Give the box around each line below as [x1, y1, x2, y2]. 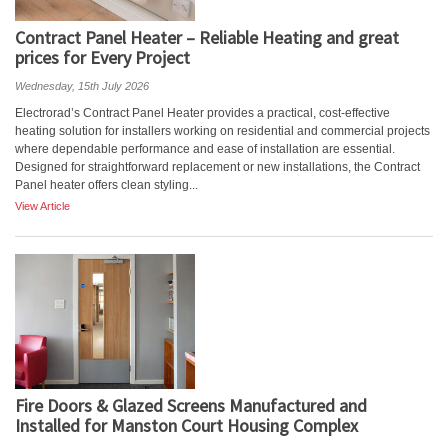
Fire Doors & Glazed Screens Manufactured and [15, 394, 367, 417]
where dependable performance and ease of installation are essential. [15, 142, 395, 156]
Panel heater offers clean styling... [15, 178, 198, 192]
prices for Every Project [15, 46, 190, 69]
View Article [15, 200, 70, 212]
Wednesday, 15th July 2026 [15, 80, 149, 92]
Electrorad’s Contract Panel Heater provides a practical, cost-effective [15, 106, 390, 120]
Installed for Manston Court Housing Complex [15, 414, 358, 437]
